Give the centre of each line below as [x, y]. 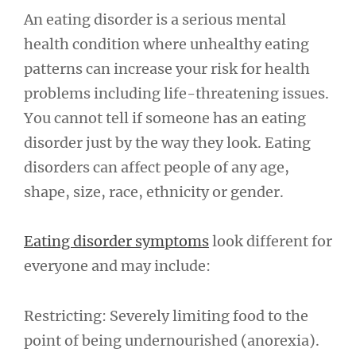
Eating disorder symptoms [116, 242]
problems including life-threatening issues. [176, 93]
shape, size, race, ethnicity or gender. [154, 192]
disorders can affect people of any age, [157, 167]
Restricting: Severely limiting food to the [166, 315]
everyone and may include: [117, 266]
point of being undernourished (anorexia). [172, 340]
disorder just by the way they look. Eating [167, 142]
